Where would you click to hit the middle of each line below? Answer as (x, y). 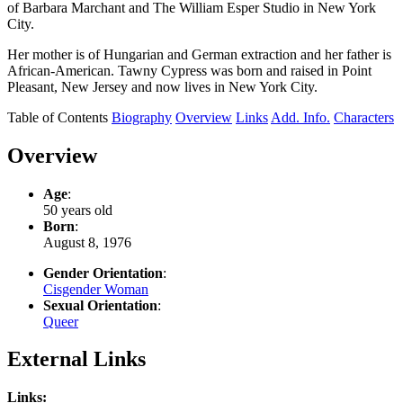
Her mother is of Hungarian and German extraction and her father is (199, 54)
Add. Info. (300, 117)
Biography (142, 117)
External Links (76, 359)
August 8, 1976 (87, 242)
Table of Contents (58, 117)
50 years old (78, 210)
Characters (364, 117)
